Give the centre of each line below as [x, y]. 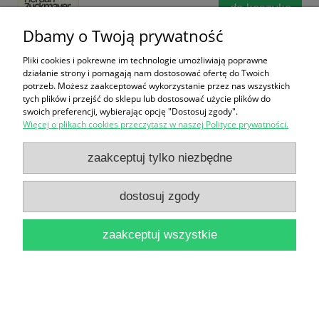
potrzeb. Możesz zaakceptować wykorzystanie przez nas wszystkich [156, 86]
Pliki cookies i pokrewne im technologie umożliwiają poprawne [145, 60]
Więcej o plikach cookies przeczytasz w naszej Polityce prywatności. [156, 124]
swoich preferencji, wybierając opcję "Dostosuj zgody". [130, 111]
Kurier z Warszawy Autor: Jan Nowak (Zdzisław [144, 137]
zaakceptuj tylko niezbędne [159, 158]
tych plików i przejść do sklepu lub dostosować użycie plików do [147, 99]
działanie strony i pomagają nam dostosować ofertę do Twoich [146, 73]
